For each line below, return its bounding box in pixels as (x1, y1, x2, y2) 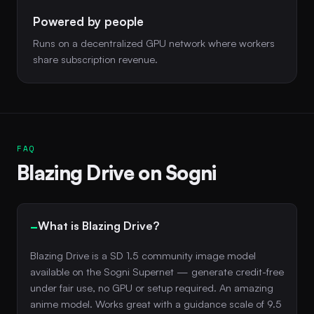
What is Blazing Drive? (38, 219, 159, 233)
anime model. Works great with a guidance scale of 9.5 (30, 296, 282, 310)
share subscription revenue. (33, 52, 158, 65)
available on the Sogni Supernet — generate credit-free (30, 264, 284, 278)
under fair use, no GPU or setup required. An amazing (30, 280, 273, 294)
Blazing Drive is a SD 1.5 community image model (30, 248, 256, 261)
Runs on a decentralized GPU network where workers (33, 36, 275, 49)
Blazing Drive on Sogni (17, 160, 217, 185)
